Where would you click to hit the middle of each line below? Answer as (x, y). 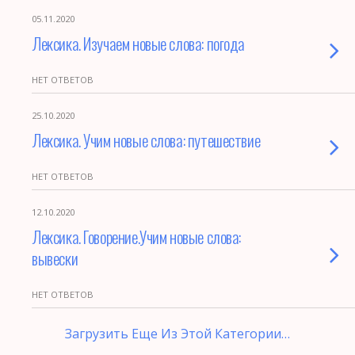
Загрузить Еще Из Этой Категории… (177, 334)
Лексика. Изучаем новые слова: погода (139, 43)
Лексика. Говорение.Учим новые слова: (137, 237)
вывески (55, 258)
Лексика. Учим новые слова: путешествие (146, 140)
